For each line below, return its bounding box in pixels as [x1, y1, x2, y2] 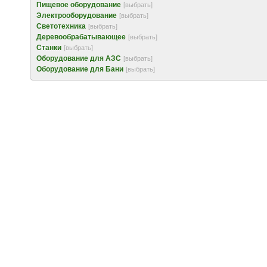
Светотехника [36, 22, 86, 30]
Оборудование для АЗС [36, 54, 121, 63]
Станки [36, 44, 61, 52]
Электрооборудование [36, 11, 117, 20]
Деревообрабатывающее [36, 33, 126, 41]
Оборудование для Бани [36, 65, 123, 73]
